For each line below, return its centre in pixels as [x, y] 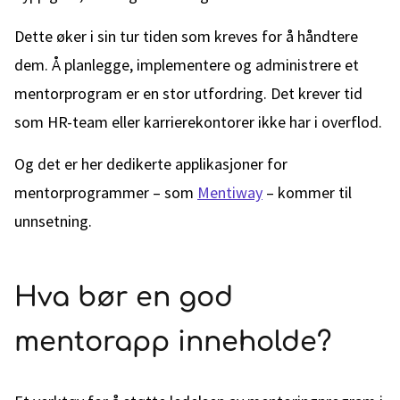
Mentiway [230, 192]
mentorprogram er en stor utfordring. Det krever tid [188, 93]
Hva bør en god [124, 298]
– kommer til [307, 192]
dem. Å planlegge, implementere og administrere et [187, 65]
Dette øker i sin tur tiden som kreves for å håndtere [186, 36]
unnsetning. [53, 221]
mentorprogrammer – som [106, 192]
